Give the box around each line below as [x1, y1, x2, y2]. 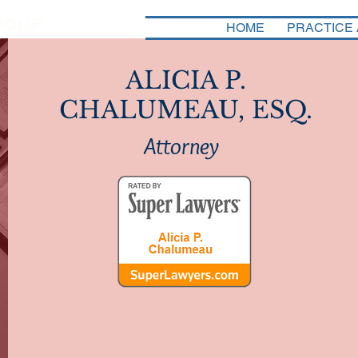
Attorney [144, 132, 220, 160]
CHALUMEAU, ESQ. [58, 95, 312, 125]
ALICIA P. [125, 66, 246, 95]
